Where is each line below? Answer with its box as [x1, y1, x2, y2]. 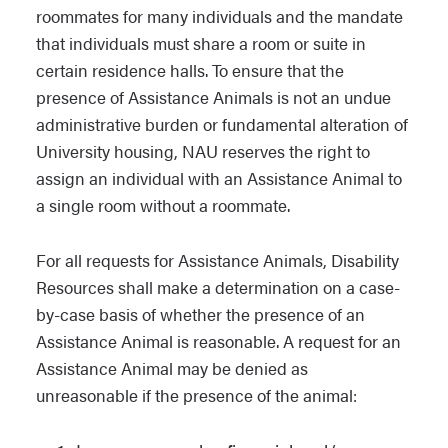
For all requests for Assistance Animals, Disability [36, 248, 399, 272]
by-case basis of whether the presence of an [36, 302, 365, 326]
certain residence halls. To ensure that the [36, 58, 344, 82]
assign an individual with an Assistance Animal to [36, 166, 402, 190]
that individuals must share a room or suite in [36, 31, 366, 55]
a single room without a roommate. [36, 193, 290, 217]
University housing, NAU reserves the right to [36, 139, 370, 163]
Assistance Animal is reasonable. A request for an [36, 329, 401, 353]
